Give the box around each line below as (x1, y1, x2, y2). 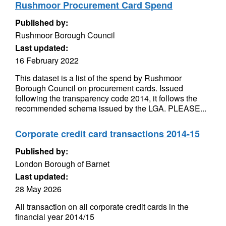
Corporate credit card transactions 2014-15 (15, 127, 200, 140)
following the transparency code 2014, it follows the (15, 92, 197, 104)
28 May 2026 (15, 183, 62, 195)
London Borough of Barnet (15, 158, 109, 169)
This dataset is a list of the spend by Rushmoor (15, 72, 182, 84)
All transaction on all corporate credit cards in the (15, 201, 189, 212)
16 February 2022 (15, 54, 79, 66)
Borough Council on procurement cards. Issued (15, 82, 183, 94)
